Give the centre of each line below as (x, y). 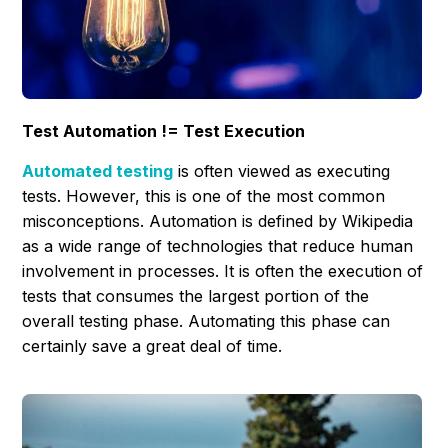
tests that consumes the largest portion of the (196, 296)
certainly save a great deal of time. (155, 346)
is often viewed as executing (282, 171)
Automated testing (98, 171)
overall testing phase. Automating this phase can (206, 321)
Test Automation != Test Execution (164, 131)
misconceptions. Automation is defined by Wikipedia (218, 221)
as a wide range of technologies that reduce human (218, 246)
